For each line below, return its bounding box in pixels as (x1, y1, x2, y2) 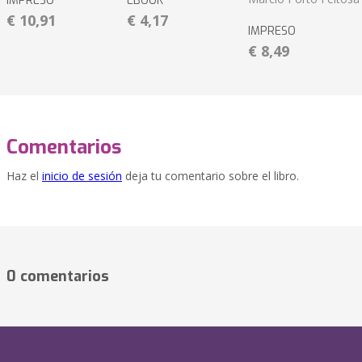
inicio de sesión (42, 168, 122, 184)
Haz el (6, 168, 42, 184)
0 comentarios (6, 267, 109, 287)
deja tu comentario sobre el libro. (122, 168, 299, 184)
